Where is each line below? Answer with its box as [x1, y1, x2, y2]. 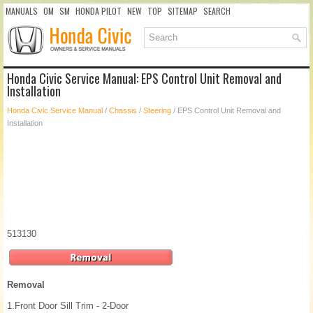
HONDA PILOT [75, 5, 122, 17]
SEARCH [203, 5, 231, 17]
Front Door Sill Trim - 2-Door [15, 300, 129, 312]
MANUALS [6, 5, 38, 17]
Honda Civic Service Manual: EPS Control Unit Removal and [7, 69, 282, 88]
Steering [143, 106, 171, 115]
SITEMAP [168, 5, 198, 17]
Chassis [109, 106, 137, 115]
